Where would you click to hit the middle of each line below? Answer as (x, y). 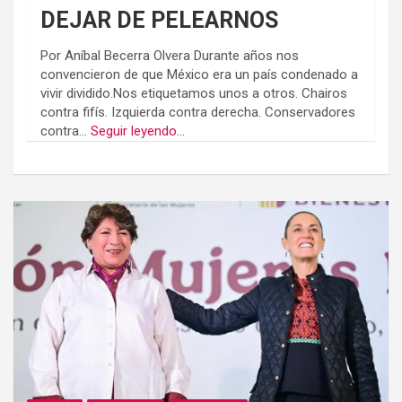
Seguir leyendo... (138, 131)
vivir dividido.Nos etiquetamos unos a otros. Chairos (194, 93)
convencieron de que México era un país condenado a (199, 74)
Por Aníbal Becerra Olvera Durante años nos (170, 55)
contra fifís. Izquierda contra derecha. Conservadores (198, 112)
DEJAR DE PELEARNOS (159, 21)
